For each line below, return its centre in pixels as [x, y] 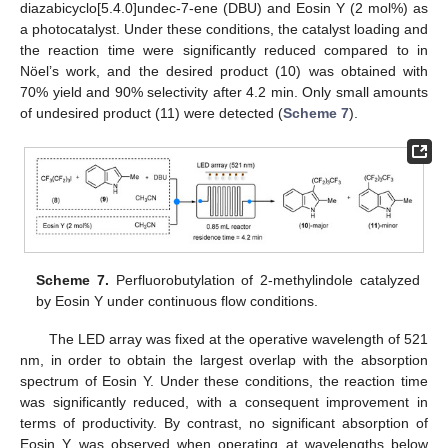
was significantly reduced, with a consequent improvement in [224, 402]
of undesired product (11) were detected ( [151, 113]
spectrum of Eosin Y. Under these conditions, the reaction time [224, 381]
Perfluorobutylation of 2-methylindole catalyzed [264, 279]
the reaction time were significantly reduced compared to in [224, 50]
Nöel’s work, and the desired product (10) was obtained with [224, 71]
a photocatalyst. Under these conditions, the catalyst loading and [224, 29]
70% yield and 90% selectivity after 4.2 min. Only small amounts [224, 92]
